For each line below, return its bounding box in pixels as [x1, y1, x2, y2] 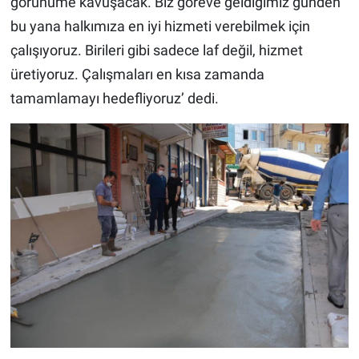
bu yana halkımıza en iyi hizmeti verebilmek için [10, 18, 310, 35]
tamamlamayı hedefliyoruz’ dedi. [10, 90, 219, 107]
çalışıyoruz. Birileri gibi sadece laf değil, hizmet [10, 42, 303, 59]
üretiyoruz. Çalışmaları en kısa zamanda [10, 66, 264, 83]
